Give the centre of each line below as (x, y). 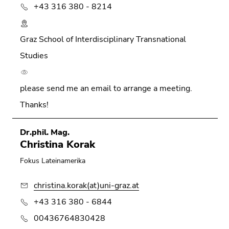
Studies (34, 55)
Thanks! (34, 105)
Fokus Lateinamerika (53, 161)
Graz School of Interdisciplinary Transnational (103, 39)
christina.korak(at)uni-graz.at (86, 185)
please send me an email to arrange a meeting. (106, 88)
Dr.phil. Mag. (45, 132)
